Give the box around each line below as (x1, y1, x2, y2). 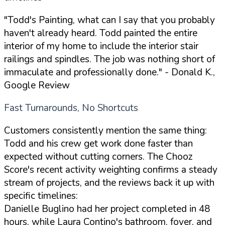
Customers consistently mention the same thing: (4, 124, 207, 137)
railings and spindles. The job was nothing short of (4, 52, 215, 66)
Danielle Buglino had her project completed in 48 (4, 202, 210, 215)
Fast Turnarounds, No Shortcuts (4, 101, 138, 115)
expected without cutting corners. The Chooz (4, 150, 193, 163)
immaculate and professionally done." (4, 65, 162, 79)
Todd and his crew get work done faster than (4, 137, 193, 150)
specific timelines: (4, 189, 78, 202)
